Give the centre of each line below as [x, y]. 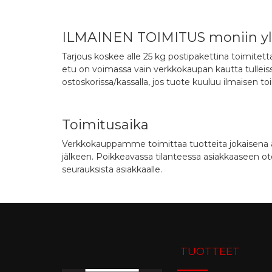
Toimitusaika [105, 125]
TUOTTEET [210, 251]
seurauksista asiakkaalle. [112, 169]
